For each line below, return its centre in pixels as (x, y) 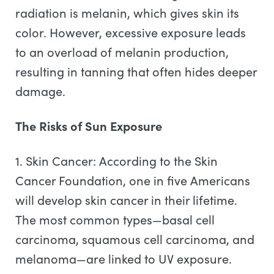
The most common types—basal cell (115, 219)
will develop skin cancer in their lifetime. (126, 200)
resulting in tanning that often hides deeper (136, 71)
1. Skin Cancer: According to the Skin (117, 161)
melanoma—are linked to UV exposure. (124, 258)
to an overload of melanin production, (122, 52)
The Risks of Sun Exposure (89, 126)
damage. (42, 91)
